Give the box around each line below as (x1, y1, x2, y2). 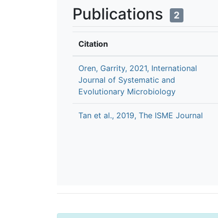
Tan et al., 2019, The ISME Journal (78, 110, 203, 120)
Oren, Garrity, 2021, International (78, 63, 197, 73)
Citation (78, 38, 108, 49)
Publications (73, 4, 167, 23)
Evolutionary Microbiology (78, 86, 176, 96)
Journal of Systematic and (78, 74, 175, 85)
